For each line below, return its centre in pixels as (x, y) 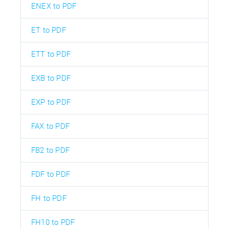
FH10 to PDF (53, 223)
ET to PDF (49, 30)
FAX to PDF (50, 127)
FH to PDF (49, 199)
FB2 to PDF (50, 151)
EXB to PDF (51, 78)
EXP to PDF (51, 102)
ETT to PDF (51, 54)
